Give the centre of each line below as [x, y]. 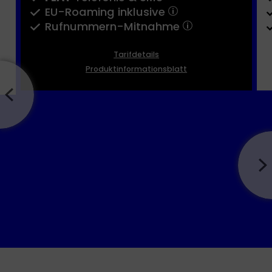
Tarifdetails [137, 54]
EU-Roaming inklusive [107, 12]
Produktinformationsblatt [137, 69]
